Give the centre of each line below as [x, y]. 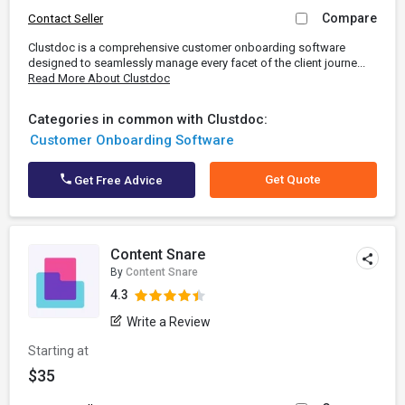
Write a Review [169, 322]
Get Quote [293, 179]
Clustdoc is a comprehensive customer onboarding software [187, 47]
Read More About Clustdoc [99, 78]
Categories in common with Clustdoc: [148, 119]
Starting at [58, 351]
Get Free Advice [118, 180]
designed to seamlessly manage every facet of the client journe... [197, 63]
